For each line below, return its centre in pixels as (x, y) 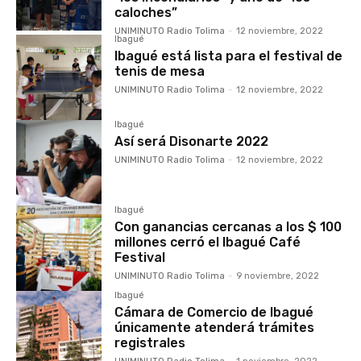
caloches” (146, 12)
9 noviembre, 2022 (278, 276)
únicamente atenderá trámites (215, 327)
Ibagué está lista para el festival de (229, 56)
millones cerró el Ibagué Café (208, 242)
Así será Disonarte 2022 (192, 141)
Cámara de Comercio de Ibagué (214, 312)
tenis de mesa (160, 71)
